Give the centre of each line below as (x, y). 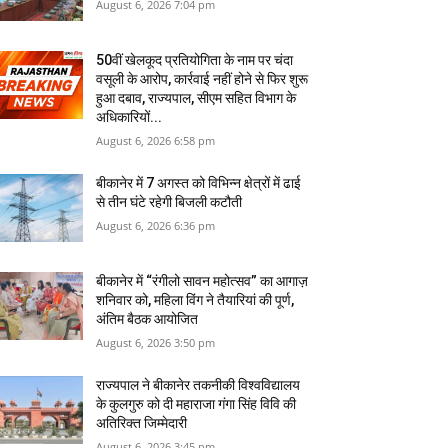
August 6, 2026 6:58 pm (156, 141)
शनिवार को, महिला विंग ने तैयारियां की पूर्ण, (195, 300)
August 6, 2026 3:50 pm (156, 343)
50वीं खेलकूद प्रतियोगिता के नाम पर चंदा (195, 60)
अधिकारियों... (129, 117)
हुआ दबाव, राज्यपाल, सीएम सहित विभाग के (196, 98)
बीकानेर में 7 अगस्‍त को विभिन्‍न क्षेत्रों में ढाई (199, 183)
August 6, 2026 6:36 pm (156, 226)
